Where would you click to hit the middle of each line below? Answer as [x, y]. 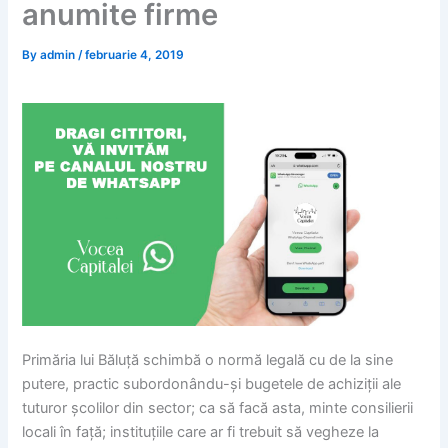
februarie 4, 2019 [135, 55]
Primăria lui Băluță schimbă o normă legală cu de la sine [208, 360]
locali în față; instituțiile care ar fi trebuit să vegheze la [201, 432]
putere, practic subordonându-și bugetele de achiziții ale [212, 384]
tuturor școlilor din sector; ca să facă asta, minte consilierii [218, 408]
